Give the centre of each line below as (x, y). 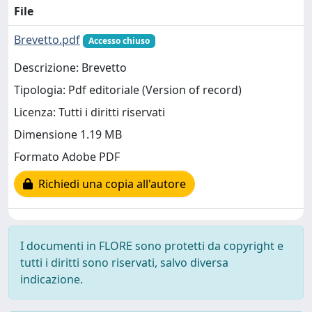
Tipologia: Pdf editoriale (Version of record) (128, 90)
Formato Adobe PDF (67, 157)
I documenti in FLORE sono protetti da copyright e (152, 246)
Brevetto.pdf (47, 40)
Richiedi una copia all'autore (109, 184)
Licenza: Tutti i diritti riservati (89, 112)
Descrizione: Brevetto (70, 68)
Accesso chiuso (119, 41)
